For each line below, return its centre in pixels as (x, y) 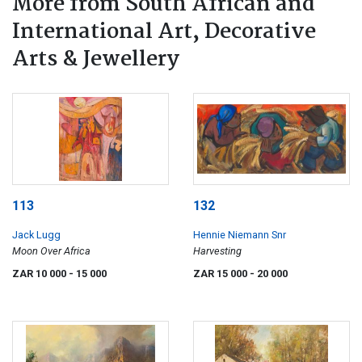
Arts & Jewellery (96, 60)
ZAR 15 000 (221, 273)
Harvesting (217, 250)
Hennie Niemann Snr (240, 234)
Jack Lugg (36, 234)
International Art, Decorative (164, 33)
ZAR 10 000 (40, 273)
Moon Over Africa (51, 250)
